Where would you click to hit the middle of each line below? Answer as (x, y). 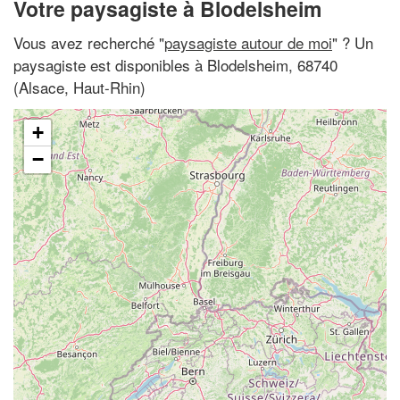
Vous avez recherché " (89, 42)
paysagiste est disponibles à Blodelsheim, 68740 (175, 64)
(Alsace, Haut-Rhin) (79, 87)
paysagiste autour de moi (248, 42)
